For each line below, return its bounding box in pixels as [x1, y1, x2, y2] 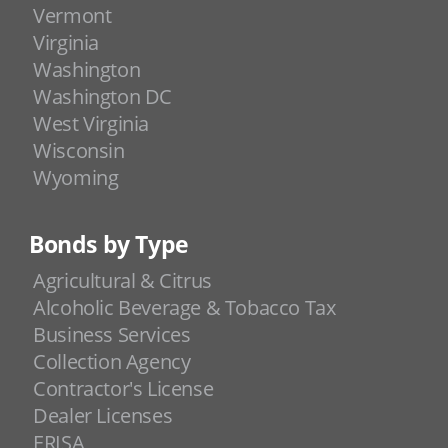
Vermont [33, 2, 112, 30]
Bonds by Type [28, 229, 189, 261]
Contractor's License [33, 375, 214, 403]
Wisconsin [33, 137, 125, 165]
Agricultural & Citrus [33, 267, 212, 295]
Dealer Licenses [33, 402, 173, 430]
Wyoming [33, 164, 119, 192]
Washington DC [33, 83, 173, 111]
